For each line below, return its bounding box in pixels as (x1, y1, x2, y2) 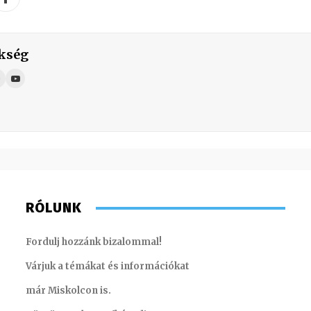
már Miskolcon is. (26, 285, 112, 297)
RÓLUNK (26, 199, 83, 217)
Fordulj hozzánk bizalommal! (26, 236, 162, 249)
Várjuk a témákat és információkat (26, 260, 190, 273)
